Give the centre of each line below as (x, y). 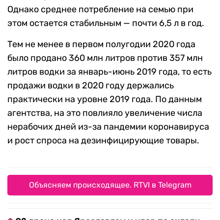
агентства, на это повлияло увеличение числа (105, 113)
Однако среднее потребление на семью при (100, 10)
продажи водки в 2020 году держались (91, 86)
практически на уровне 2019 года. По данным (105, 99)
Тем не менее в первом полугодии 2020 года (101, 44)
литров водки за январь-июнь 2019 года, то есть (110, 72)
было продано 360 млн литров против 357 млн (105, 58)
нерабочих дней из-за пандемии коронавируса (108, 127)
